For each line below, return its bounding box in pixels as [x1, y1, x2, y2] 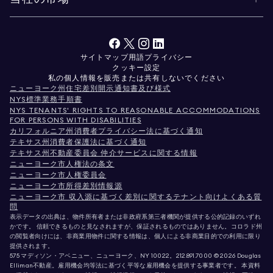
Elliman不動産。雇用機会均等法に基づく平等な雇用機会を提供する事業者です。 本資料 [10, 262, 261, 269]
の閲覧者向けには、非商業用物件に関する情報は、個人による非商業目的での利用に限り [10, 233, 261, 239]
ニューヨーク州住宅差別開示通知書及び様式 [10, 84, 171, 92]
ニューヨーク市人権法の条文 [10, 160, 115, 168]
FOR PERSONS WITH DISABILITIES [10, 116, 141, 124]
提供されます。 [10, 243, 54, 249]
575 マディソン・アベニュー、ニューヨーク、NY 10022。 [10, 252, 176, 259]
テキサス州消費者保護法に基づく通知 [10, 138, 147, 146]
